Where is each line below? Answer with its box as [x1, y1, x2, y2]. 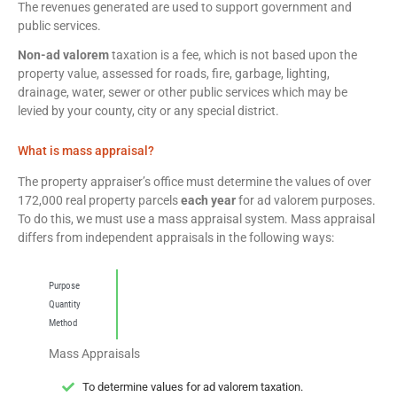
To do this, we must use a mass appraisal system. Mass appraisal [18, 212, 375, 226]
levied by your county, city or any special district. [18, 104, 279, 118]
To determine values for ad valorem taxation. [82, 380, 303, 393]
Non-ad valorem [18, 48, 109, 62]
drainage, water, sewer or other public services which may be [18, 85, 347, 99]
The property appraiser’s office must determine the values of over [18, 175, 371, 189]
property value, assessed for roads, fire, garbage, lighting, [18, 66, 330, 81]
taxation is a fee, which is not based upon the [109, 48, 357, 62]
